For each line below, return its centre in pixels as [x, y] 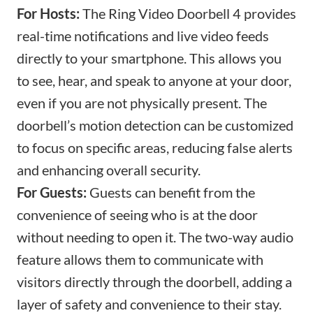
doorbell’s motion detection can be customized [155, 125]
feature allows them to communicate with [140, 260]
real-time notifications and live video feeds [143, 36]
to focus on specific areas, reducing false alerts [155, 148]
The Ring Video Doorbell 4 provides [188, 14]
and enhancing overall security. [109, 170]
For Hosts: [48, 14]
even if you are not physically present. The [142, 103]
